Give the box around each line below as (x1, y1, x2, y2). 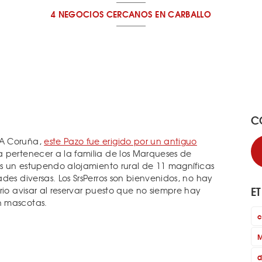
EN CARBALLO (155, 8, 212, 20)
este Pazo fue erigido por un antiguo (44, 135, 197, 147)
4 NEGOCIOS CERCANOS (50, 8, 153, 20)
